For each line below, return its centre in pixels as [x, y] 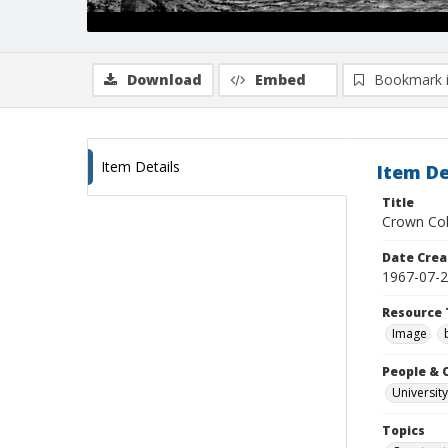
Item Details [140, 166]
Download [164, 79]
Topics [403, 430]
